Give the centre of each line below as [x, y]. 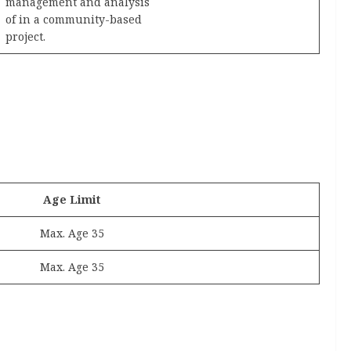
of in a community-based [74, 19]
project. [25, 36]
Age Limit [72, 199]
